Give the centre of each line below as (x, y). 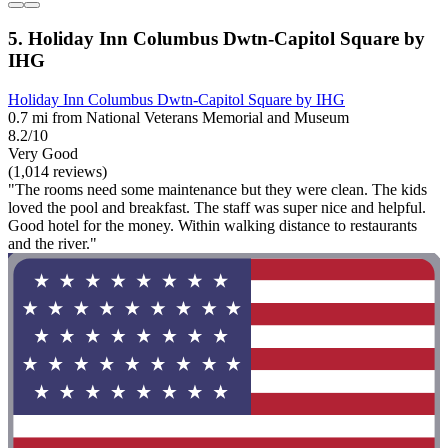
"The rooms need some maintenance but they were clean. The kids (217, 189)
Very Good (43, 153)
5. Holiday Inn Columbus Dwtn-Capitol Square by (216, 39)
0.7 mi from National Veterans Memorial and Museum (178, 117)
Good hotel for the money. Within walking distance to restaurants (212, 225)
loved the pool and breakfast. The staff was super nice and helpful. (217, 207)
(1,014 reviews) (57, 171)
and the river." (52, 243)
